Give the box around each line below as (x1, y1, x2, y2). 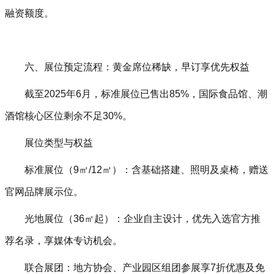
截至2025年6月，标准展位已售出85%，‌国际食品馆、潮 (24, 89, 267, 99)
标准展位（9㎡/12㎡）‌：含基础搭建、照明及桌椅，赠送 (24, 165, 268, 175)
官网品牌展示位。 (5, 187, 83, 197)
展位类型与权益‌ (24, 138, 93, 148)
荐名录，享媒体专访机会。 (5, 235, 122, 246)
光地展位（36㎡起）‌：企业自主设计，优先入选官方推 (24, 213, 261, 224)
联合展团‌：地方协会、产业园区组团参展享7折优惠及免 (24, 262, 265, 273)
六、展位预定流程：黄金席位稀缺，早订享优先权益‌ (24, 62, 250, 72)
